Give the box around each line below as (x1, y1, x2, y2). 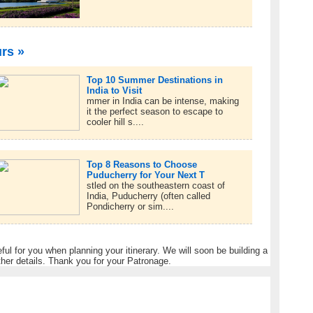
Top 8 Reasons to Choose (86, 159, 197, 170)
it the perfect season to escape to (86, 106, 223, 117)
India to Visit (86, 85, 142, 96)
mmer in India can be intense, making (86, 96, 239, 107)
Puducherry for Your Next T (86, 169, 205, 180)
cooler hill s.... (86, 117, 144, 128)
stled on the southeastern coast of (86, 180, 225, 191)
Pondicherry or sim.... (86, 201, 174, 212)
